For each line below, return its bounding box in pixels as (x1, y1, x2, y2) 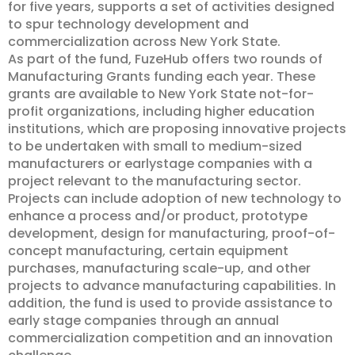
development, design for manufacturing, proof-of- (8, 224, 335, 242)
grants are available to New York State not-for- (8, 85, 314, 103)
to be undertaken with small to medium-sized (8, 137, 302, 155)
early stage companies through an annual (8, 311, 279, 330)
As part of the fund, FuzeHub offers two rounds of (8, 50, 323, 68)
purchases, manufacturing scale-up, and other (8, 259, 311, 277)
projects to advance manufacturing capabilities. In (8, 277, 336, 295)
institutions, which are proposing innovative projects (8, 120, 346, 138)
